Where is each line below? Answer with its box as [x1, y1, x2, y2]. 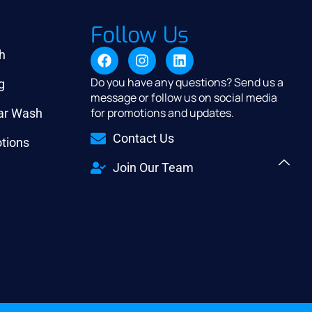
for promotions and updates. [90, 105, 236, 120]
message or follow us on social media [90, 90, 277, 105]
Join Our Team [113, 161, 194, 175]
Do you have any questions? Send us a [90, 75, 283, 90]
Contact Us [113, 132, 174, 146]
